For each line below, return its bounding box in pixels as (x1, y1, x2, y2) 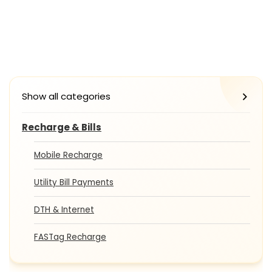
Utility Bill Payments (34, 176, 114, 188)
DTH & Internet (34, 203, 94, 216)
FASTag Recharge (34, 231, 106, 243)
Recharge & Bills (22, 120, 101, 134)
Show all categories (22, 89, 110, 103)
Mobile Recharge (34, 149, 103, 161)
